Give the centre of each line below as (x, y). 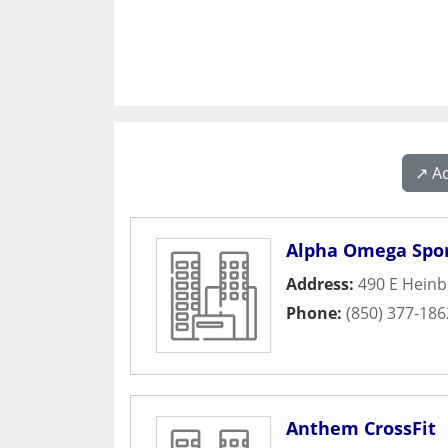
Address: (322, 284)
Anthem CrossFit (361, 428)
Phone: (316, 313)
